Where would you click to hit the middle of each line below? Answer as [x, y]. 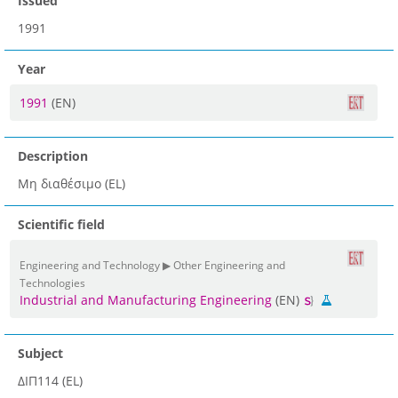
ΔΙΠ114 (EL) [50, 381]
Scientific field [61, 225]
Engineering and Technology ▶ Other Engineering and [152, 265]
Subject [40, 354]
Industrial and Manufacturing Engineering [146, 300]
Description [53, 156]
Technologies [52, 283]
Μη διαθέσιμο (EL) [72, 184]
